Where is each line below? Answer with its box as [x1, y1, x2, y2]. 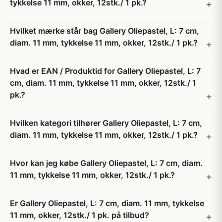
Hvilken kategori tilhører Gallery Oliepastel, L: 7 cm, [10, 118, 202, 128]
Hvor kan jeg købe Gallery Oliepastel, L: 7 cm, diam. [10, 158, 203, 168]
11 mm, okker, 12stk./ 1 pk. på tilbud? [10, 210, 149, 220]
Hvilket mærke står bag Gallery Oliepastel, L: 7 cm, [10, 26, 199, 36]
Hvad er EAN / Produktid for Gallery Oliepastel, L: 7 [10, 66, 201, 76]
